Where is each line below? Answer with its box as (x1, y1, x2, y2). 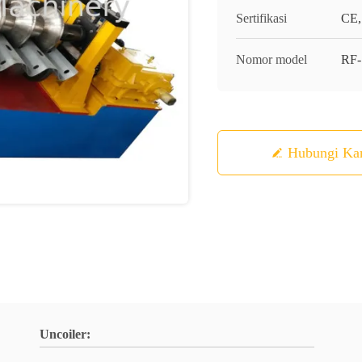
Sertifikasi (236, 11, 287, 25)
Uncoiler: (40, 327, 90, 341)
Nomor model (236, 53, 307, 66)
